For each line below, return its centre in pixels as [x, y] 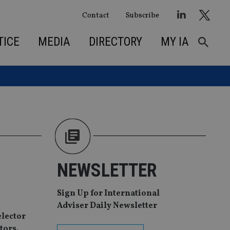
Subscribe [142, 15]
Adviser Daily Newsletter [107, 206]
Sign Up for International [108, 194]
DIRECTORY [115, 42]
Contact [95, 15]
